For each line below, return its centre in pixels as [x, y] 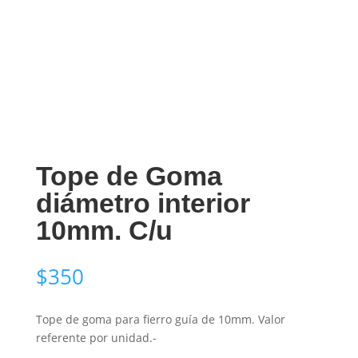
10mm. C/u [104, 230]
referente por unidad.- [96, 337]
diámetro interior [143, 203]
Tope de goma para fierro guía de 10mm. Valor [160, 319]
